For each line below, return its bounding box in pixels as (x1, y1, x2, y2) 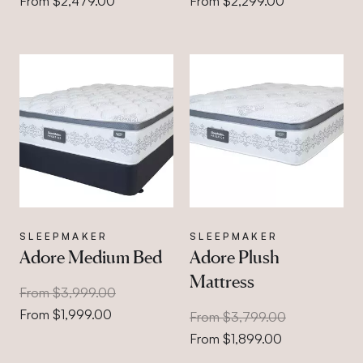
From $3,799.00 (189, 309, 286, 325)
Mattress (189, 271, 254, 292)
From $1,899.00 (189, 331, 282, 347)
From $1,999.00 (19, 306, 112, 322)
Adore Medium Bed (19, 246, 162, 267)
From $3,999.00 (19, 284, 116, 301)
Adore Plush (189, 246, 280, 267)
